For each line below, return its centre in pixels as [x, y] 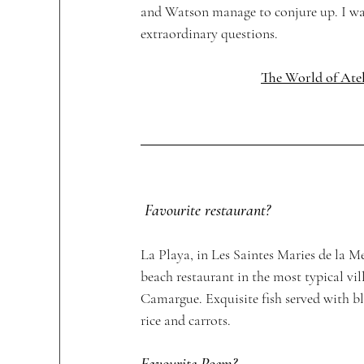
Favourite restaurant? [208, 210]
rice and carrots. [187, 320]
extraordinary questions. [211, 33]
